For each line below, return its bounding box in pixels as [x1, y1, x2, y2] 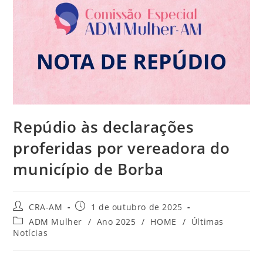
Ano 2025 [96, 215, 136, 227]
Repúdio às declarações [13, 116, 194, 137]
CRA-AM [29, 201, 63, 213]
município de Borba [13, 158, 164, 180]
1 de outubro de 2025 [90, 201, 183, 213]
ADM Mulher [29, 215, 83, 227]
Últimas [191, 215, 224, 227]
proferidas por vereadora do [13, 137, 230, 159]
